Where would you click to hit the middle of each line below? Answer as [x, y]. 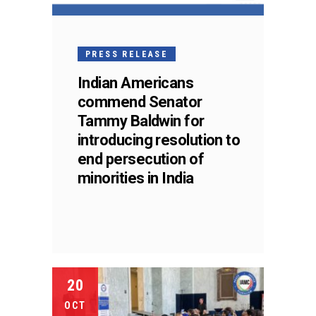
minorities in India [136, 178]
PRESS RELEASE [127, 54]
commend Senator [140, 102]
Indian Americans [136, 83]
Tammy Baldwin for [141, 121]
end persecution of [141, 159]
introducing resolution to [159, 140]
